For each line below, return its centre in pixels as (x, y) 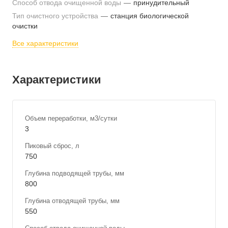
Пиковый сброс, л (52, 146)
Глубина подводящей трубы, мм (75, 173)
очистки (25, 26)
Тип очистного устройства (56, 16)
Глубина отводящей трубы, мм (72, 201)
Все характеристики (45, 43)
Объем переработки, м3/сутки (71, 118)
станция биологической (150, 16)
